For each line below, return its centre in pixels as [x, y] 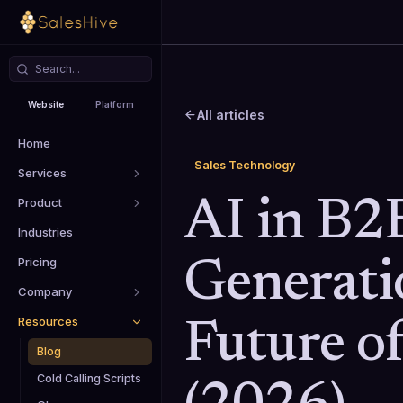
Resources [48, 321]
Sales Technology [245, 166]
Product [40, 202]
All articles [231, 115]
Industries [45, 232]
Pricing [37, 262]
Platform [115, 104]
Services [42, 173]
